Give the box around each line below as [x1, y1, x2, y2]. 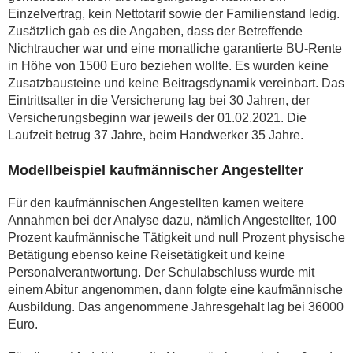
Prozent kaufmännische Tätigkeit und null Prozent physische [8, 231, 345, 244]
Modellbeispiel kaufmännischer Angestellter [8, 162, 303, 178]
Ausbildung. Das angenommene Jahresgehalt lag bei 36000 [8, 300, 344, 314]
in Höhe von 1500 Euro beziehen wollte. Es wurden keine [8, 59, 329, 72]
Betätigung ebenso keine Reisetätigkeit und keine [8, 248, 285, 262]
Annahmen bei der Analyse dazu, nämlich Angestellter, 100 [8, 214, 336, 227]
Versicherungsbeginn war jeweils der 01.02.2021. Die [8, 111, 307, 124]
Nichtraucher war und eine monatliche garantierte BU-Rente [8, 42, 342, 55]
